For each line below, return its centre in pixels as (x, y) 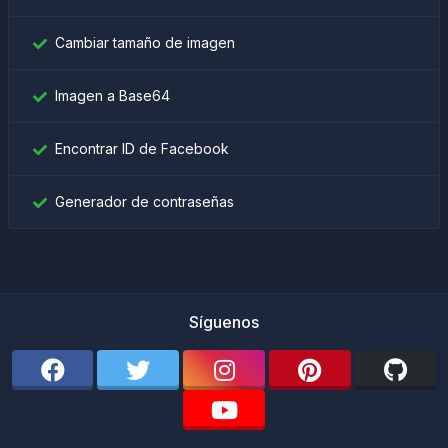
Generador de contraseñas (144, 201)
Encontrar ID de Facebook (142, 148)
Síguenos (224, 322)
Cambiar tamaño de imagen (145, 42)
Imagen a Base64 (112, 95)
